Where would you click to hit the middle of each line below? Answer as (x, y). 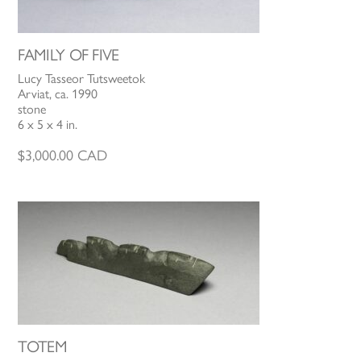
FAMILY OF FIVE (68, 55)
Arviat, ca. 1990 (58, 94)
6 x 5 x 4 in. (48, 125)
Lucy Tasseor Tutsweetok (82, 79)
